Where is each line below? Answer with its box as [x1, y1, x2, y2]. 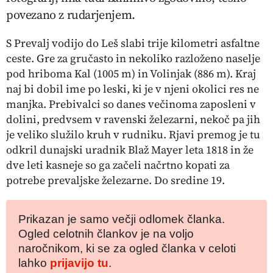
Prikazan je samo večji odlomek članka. [18, 212, 225, 225]
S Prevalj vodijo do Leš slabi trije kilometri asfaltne [6, 35, 260, 51]
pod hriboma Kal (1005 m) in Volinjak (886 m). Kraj [6, 65, 256, 81]
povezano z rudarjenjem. [6, 5, 135, 23]
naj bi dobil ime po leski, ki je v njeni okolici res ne [6, 80, 259, 96]
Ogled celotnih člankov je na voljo [18, 227, 194, 240]
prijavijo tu [50, 256, 108, 269]
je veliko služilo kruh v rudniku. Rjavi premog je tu [6, 126, 260, 142]
